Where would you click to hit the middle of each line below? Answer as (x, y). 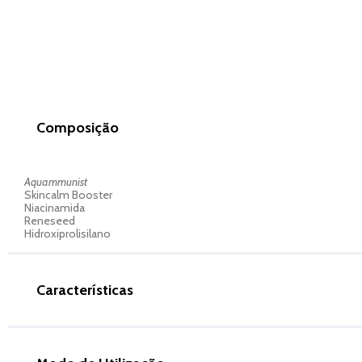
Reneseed (50, 221)
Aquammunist (56, 182)
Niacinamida (55, 208)
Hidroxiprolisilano (67, 234)
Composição (78, 128)
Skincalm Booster (68, 195)
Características (85, 290)
